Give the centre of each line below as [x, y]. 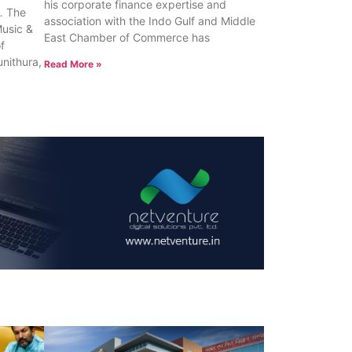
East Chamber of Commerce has [127, 38]
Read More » [73, 64]
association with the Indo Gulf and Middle [150, 21]
